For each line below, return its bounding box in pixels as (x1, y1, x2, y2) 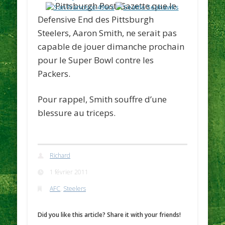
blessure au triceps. (38, 106, 116, 119)
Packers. (38, 67, 71, 79)
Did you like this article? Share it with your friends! (38, 210, 181, 219)
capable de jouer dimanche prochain (38, 40, 185, 52)
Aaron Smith (71, 27, 123, 39)
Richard (50, 151, 71, 160)
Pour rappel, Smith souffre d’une (38, 93, 167, 105)
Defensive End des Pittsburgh (38, 13, 154, 25)
